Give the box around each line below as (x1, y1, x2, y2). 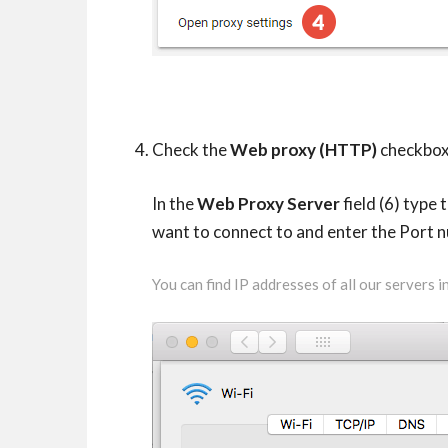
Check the (152, 139, 230, 160)
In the (152, 193, 197, 214)
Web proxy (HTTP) (230, 139, 377, 160)
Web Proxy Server (197, 193, 340, 214)
